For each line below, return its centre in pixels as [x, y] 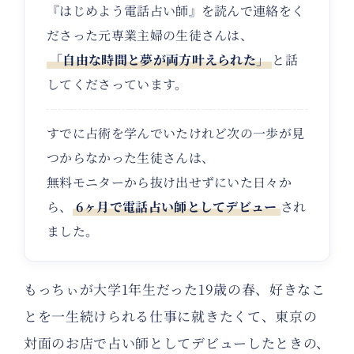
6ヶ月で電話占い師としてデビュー [176, 207]
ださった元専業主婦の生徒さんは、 [150, 36]
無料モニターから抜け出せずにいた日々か [169, 183]
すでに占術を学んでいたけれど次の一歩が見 [176, 134]
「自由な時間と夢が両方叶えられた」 [160, 60]
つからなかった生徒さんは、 [131, 158]
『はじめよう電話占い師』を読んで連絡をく [176, 11]
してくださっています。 [117, 85]
